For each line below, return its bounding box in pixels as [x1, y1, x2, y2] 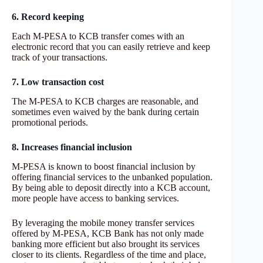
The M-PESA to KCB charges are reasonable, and [12, 96, 198, 106]
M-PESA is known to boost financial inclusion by [12, 161, 195, 171]
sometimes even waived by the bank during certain [12, 106, 199, 117]
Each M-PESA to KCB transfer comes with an [12, 31, 184, 42]
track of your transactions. [12, 52, 107, 63]
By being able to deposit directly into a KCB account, [12, 182, 210, 193]
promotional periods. [12, 117, 88, 127]
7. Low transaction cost [12, 77, 104, 87]
